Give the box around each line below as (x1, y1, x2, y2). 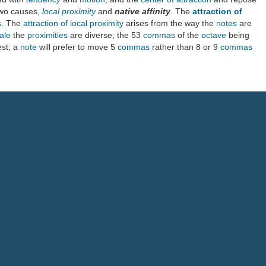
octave (201, 30, 226, 40)
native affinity (115, 6, 170, 16)
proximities (27, 30, 68, 40)
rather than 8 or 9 (150, 42, 220, 52)
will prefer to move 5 (37, 42, 118, 52)
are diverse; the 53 (68, 30, 143, 40)
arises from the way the (123, 18, 216, 28)
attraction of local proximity (23, 18, 123, 28)
